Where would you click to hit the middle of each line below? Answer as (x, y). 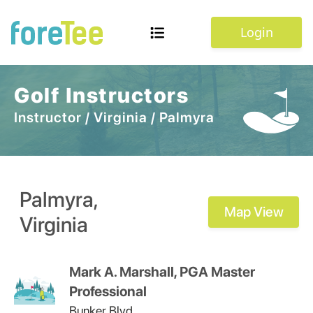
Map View (254, 212)
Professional (108, 291)
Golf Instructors (101, 95)
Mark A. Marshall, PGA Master (162, 272)
